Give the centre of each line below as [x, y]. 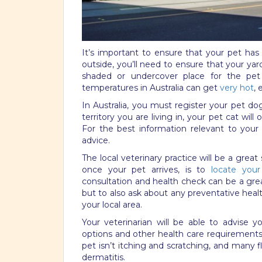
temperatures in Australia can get [151, 87]
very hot [237, 87]
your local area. [112, 204]
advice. [96, 140]
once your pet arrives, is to [146, 169]
